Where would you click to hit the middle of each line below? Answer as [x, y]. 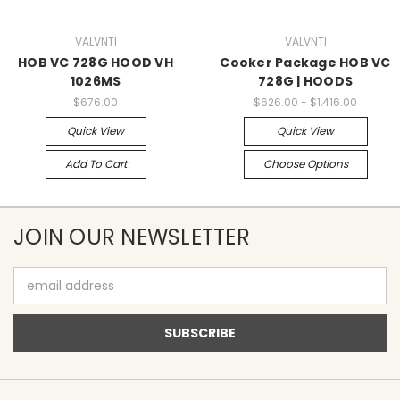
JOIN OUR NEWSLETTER [132, 237]
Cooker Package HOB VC [305, 63]
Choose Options [305, 164]
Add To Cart [96, 164]
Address [38, 295]
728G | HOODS [305, 82]
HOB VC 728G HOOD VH [96, 63]
